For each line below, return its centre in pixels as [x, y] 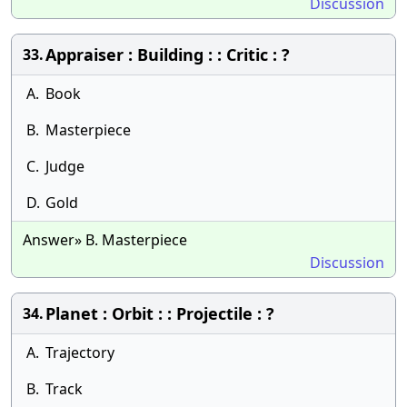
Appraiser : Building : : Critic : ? [168, 55]
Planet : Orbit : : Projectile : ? [160, 313]
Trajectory [80, 352]
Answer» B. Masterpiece [105, 240]
